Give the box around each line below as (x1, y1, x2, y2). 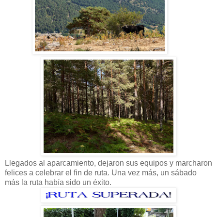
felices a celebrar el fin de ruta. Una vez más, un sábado (5, 168, 197, 177)
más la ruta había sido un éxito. (5, 178, 111, 186)
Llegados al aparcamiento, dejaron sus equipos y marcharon (5, 158, 212, 167)
